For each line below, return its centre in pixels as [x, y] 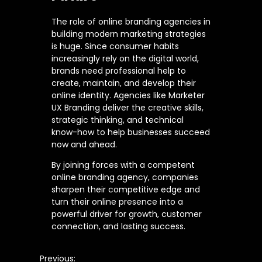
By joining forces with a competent [123, 165]
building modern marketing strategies [129, 34]
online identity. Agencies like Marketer [128, 96]
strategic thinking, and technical [118, 120]
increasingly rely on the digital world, [125, 59]
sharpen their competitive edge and [126, 190]
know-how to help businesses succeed [131, 132]
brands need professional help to [119, 71]
